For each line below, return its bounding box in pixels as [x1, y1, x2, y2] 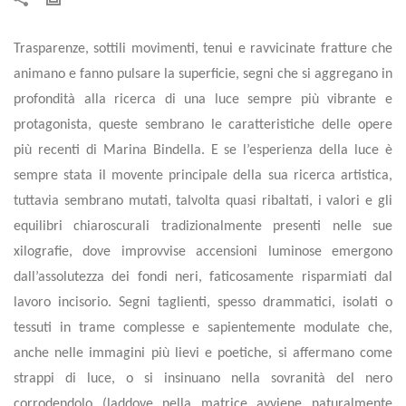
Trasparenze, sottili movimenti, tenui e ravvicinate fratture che [14, 42, 392, 56]
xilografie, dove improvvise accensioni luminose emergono [14, 245, 392, 259]
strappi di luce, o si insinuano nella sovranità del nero [14, 372, 392, 386]
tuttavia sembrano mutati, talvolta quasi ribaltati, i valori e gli [14, 194, 392, 208]
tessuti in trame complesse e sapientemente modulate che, [14, 321, 392, 335]
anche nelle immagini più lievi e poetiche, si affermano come [14, 346, 392, 361]
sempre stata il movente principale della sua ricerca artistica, [14, 169, 392, 183]
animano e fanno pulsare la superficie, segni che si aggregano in [14, 67, 392, 82]
